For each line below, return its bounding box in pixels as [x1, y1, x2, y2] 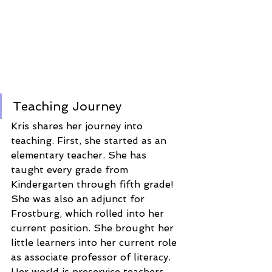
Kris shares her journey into [11, 120, 146, 132]
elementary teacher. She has [11, 149, 149, 161]
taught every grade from [11, 164, 131, 175]
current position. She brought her [11, 222, 177, 234]
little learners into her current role [11, 237, 180, 248]
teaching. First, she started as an [11, 135, 169, 146]
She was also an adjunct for [11, 193, 148, 205]
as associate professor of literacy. [11, 251, 174, 263]
